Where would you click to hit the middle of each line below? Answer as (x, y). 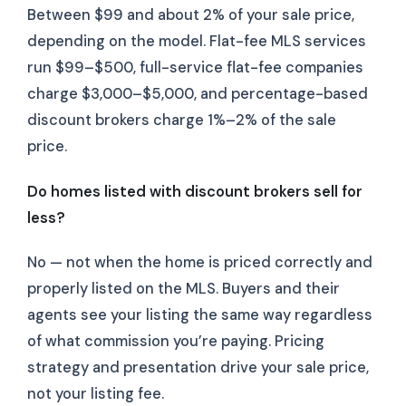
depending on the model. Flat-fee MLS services (197, 42)
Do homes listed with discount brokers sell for (195, 191)
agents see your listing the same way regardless (200, 315)
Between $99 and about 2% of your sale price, (191, 15)
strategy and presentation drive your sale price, (198, 368)
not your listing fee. (96, 394)
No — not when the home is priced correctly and (200, 263)
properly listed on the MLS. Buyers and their (184, 289)
